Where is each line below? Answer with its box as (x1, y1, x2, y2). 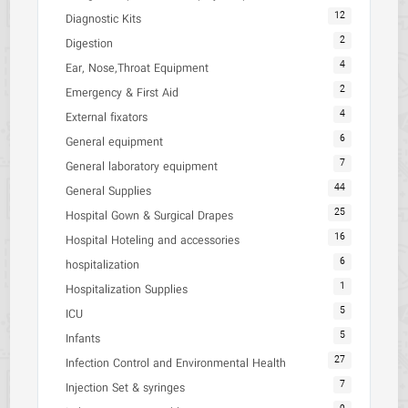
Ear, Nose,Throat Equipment (66, 61, 209, 76)
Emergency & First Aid (66, 86, 179, 101)
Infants (66, 331, 101, 347)
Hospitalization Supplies (66, 282, 189, 298)
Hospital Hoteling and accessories (66, 233, 240, 249)
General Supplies (66, 184, 152, 199)
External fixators (66, 110, 148, 126)
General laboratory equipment (66, 159, 219, 175)
